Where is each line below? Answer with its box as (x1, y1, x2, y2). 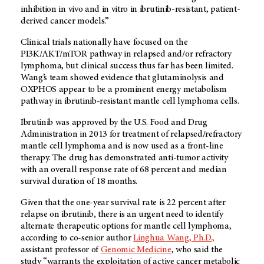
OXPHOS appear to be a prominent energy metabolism (21, 85, 227, 95)
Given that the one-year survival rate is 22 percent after (21, 198, 226, 208)
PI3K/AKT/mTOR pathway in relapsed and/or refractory (21, 49, 232, 60)
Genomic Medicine (100, 245, 171, 255)
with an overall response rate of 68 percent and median (21, 165, 227, 175)
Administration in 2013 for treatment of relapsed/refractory (21, 130, 242, 140)
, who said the (171, 245, 223, 255)
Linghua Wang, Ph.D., (133, 233, 215, 243)
